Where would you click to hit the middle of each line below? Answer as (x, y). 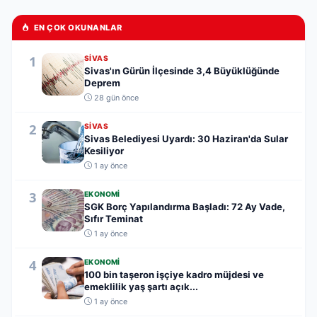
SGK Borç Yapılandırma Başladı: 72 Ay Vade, (185, 206)
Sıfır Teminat (114, 218)
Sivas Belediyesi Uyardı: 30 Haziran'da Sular (186, 138)
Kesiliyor (104, 150)
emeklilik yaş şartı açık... (141, 286)
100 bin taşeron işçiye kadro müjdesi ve (174, 274)
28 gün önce (116, 97)
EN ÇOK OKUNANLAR (78, 27)
